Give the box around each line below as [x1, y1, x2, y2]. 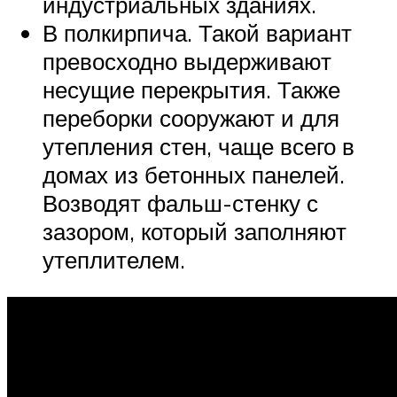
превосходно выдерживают [43, 47, 331, 76]
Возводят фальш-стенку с [43, 189, 318, 218]
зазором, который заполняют [43, 217, 346, 246]
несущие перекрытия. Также [43, 75, 340, 105]
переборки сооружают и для [43, 104, 339, 133]
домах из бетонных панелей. [43, 160, 345, 190]
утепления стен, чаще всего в [43, 132, 354, 161]
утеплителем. [43, 245, 185, 275]
